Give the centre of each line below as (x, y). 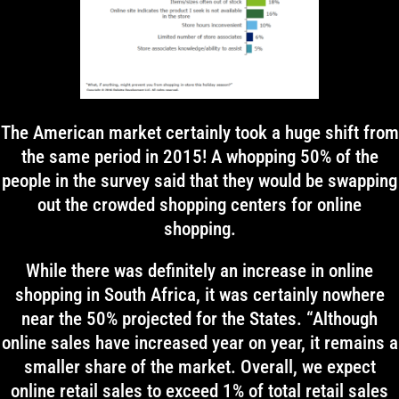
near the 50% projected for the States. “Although (199, 319)
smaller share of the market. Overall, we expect (199, 367)
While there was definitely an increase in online (199, 271)
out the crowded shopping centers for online (199, 205)
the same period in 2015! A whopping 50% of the (199, 157)
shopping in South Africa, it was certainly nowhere (199, 295)
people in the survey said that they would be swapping (199, 181)
